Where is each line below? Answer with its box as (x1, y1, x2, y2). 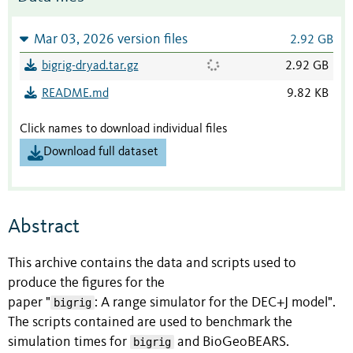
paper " (8, 295, 50, 310)
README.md (41, 87, 109, 101)
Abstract (8, 216, 80, 237)
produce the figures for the (8, 276, 165, 290)
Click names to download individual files (20, 123, 228, 136)
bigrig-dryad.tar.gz (41, 60, 139, 73)
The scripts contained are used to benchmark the (8, 315, 292, 329)
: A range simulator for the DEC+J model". (95, 295, 336, 310)
